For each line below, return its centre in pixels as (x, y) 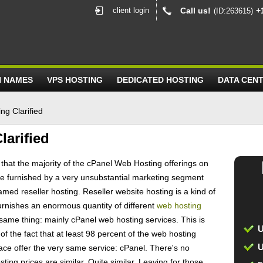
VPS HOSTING (75, 80)
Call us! (195, 11)
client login (131, 10)
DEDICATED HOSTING (160, 80)
